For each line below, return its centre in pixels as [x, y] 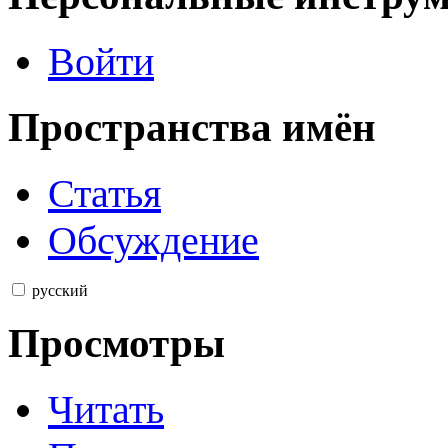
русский [60, 291]
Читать [106, 409]
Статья [104, 194]
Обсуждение [153, 241]
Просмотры [116, 342]
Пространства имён [192, 127]
